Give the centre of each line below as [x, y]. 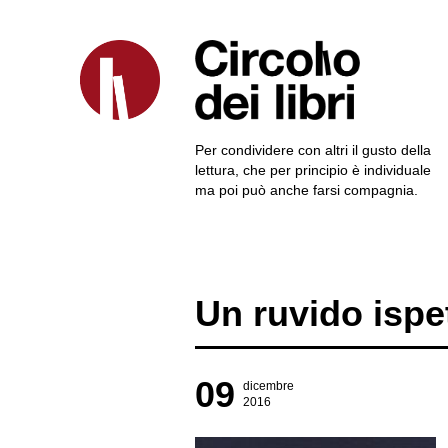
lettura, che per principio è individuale [313, 170]
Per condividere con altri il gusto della [313, 150]
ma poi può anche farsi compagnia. [306, 190]
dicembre [268, 386]
